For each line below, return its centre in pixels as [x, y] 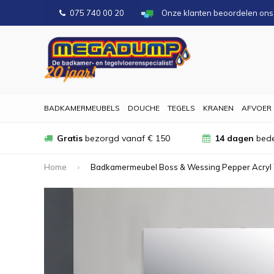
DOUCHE [144, 108]
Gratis [70, 138]
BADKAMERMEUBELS [82, 108]
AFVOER [257, 108]
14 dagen [235, 138]
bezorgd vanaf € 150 [126, 138]
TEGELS [181, 108]
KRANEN [218, 108]
